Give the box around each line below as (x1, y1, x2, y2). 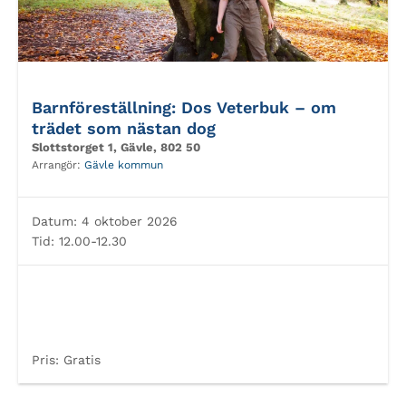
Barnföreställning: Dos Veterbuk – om (32, 98, 336, 117)
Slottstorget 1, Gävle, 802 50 (32, 140, 200, 154)
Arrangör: (32, 159, 84, 171)
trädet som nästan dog (32, 119, 216, 138)
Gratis (59, 353, 101, 367)
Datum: (32, 214, 77, 228)
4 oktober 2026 (77, 214, 178, 228)
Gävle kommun (84, 159, 163, 171)
